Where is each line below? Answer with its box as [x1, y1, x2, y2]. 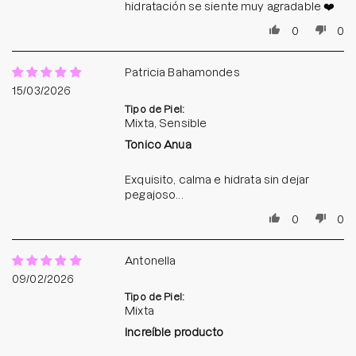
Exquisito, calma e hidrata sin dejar [125, 172, 310, 186]
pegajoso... [125, 188, 184, 201]
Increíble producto [125, 326, 224, 339]
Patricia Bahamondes [125, 65, 240, 79]
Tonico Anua [125, 137, 192, 151]
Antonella [125, 253, 176, 267]
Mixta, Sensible [125, 116, 207, 130]
